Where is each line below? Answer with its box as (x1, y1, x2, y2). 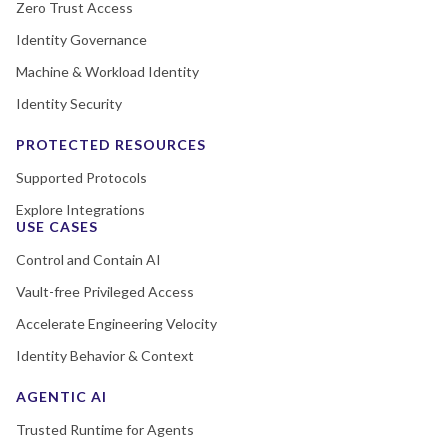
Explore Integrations (16, 200, 145, 218)
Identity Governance (16, 30, 147, 48)
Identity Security (16, 94, 122, 112)
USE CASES (16, 217, 98, 235)
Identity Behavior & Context (16, 346, 194, 364)
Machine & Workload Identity (16, 62, 199, 80)
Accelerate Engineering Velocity (16, 314, 217, 332)
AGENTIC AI (16, 387, 107, 405)
